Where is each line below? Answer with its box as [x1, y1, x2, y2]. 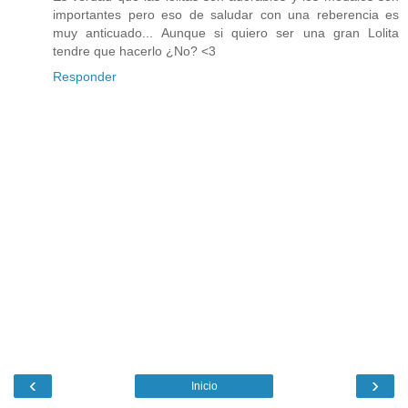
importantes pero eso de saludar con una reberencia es [53, 6, 399, 22]
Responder [53, 68, 117, 84]
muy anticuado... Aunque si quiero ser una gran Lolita [53, 25, 399, 40]
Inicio [190, 380, 218, 393]
